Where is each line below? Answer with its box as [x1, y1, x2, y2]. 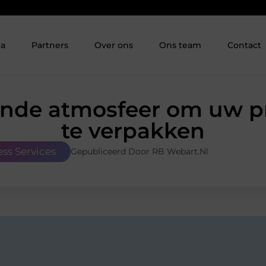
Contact [227, 40, 262, 51]
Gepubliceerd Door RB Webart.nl [71, 146, 208, 157]
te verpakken [61, 118, 205, 144]
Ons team [159, 40, 202, 51]
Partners [31, 40, 69, 51]
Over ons [94, 40, 134, 51]
